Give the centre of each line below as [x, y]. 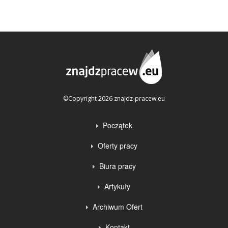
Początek [117, 125]
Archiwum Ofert [117, 207]
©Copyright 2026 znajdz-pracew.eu [114, 98]
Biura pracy [117, 166]
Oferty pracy [117, 146]
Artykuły [117, 186]
